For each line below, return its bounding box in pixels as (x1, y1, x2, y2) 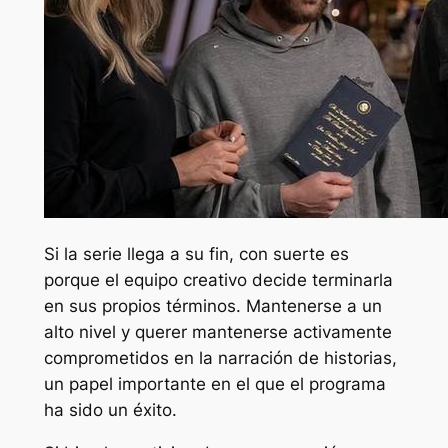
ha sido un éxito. (43, 400, 177, 421)
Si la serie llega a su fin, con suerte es (43, 244, 349, 265)
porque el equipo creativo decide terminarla (43, 270, 393, 291)
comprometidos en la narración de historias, (43, 348, 397, 369)
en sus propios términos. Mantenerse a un (43, 296, 382, 317)
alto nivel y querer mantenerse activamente (43, 322, 392, 343)
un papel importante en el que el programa (43, 374, 386, 395)
